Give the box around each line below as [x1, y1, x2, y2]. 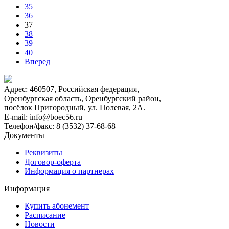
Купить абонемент [25, 201, 89, 210]
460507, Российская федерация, [28, 84, 139, 94]
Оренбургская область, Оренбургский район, [4, 94, 161, 103]
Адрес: [4, 84, 28, 94]
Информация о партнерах [25, 166, 114, 175]
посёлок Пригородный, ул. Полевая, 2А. [4, 103, 145, 112]
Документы [4, 130, 44, 140]
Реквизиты [25, 148, 62, 157]
